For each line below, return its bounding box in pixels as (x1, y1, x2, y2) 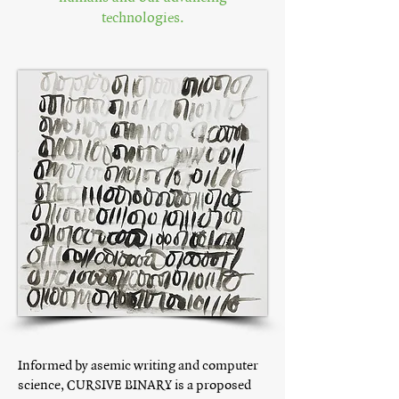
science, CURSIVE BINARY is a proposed (18, 377, 251, 394)
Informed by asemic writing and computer (18, 357, 258, 374)
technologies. (101, 9, 184, 27)
